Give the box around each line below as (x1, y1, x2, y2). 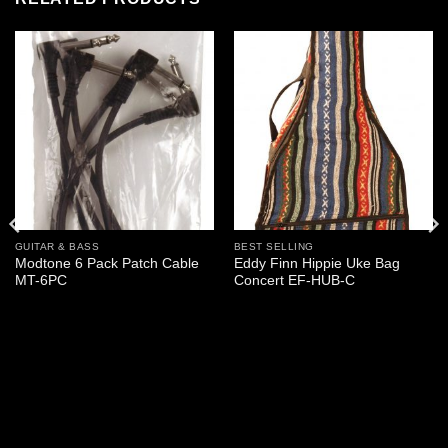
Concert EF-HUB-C (233, 273, 355, 289)
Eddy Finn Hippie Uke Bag (233, 256, 400, 272)
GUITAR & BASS (14, 240, 100, 252)
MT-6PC (14, 273, 67, 289)
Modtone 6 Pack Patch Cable (14, 256, 199, 272)
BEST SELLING (233, 240, 314, 252)
